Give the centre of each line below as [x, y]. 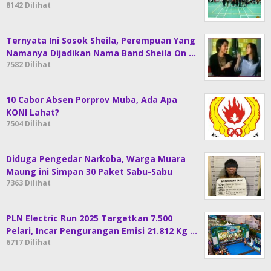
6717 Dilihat [28, 242]
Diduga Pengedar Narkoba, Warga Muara [96, 158]
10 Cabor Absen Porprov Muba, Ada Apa [92, 99]
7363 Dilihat [28, 183]
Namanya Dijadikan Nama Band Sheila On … [101, 53]
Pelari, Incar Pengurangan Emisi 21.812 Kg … [102, 230]
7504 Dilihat [28, 123]
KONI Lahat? [33, 112]
